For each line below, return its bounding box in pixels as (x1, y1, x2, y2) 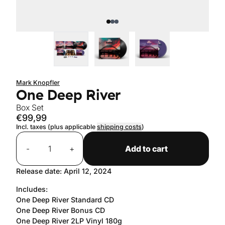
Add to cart (125, 144, 168, 154)
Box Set (16, 102, 44, 113)
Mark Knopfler (16, 79, 60, 86)
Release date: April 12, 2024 (16, 167, 111, 175)
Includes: (16, 185, 48, 193)
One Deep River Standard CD (16, 195, 116, 204)
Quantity (16, 132, 47, 142)
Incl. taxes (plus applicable (16, 123, 97, 131)
